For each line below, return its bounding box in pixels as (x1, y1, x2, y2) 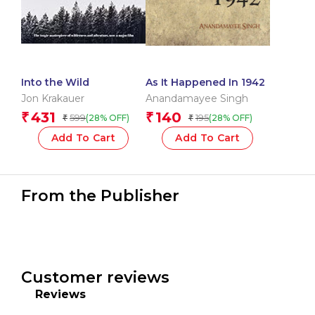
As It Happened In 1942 (145, 76, 265, 89)
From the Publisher (21, 186, 179, 206)
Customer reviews (21, 268, 169, 288)
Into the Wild (21, 76, 89, 89)
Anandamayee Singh (145, 92, 248, 105)
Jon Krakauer (21, 92, 84, 105)
